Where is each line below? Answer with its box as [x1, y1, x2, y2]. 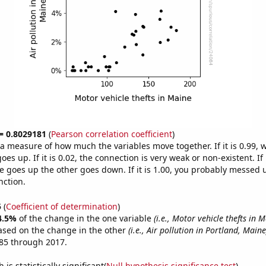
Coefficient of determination [5, 200, 118, 212]
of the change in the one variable [18, 212, 154, 224]
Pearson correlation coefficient [50, 128, 172, 140]
